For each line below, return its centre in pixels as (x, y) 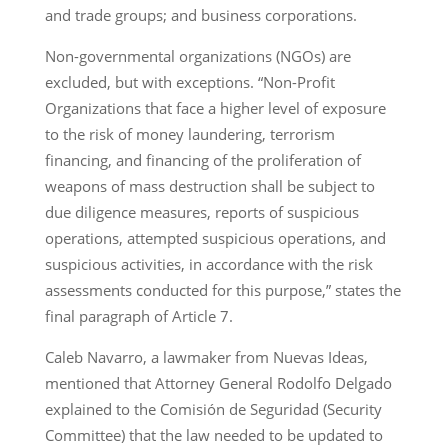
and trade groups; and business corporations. (200, 14)
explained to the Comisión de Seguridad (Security (213, 408)
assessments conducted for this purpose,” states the (222, 289)
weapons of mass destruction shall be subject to (209, 185)
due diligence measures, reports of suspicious (201, 211)
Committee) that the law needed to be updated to (213, 434)
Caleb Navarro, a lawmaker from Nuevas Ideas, (206, 356)
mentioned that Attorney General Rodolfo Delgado (218, 382)
